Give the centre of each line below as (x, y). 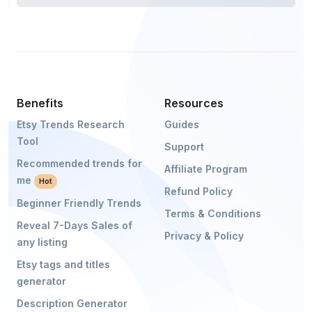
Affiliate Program (206, 169)
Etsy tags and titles (63, 264)
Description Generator (72, 303)
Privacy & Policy (204, 235)
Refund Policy (198, 191)
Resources (194, 103)
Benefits (40, 103)
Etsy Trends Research (71, 124)
